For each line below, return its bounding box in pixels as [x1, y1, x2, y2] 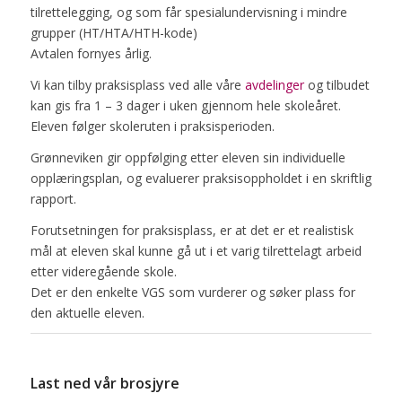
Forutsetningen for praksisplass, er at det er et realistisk [30, 221, 354, 239]
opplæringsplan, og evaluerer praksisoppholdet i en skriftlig [30, 169, 371, 187]
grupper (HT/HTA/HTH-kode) [30, 23, 197, 41]
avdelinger [244, 75, 304, 93]
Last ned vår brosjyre [30, 373, 179, 394]
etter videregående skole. [30, 262, 177, 280]
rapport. [30, 189, 76, 207]
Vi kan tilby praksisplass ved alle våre [30, 75, 245, 93]
